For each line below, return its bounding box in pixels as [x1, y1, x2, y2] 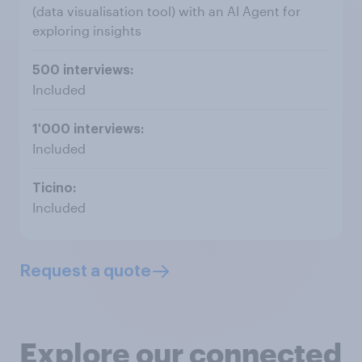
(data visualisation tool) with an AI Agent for [32, 3, 301, 19]
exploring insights [32, 23, 141, 38]
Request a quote [19, 263, 151, 280]
